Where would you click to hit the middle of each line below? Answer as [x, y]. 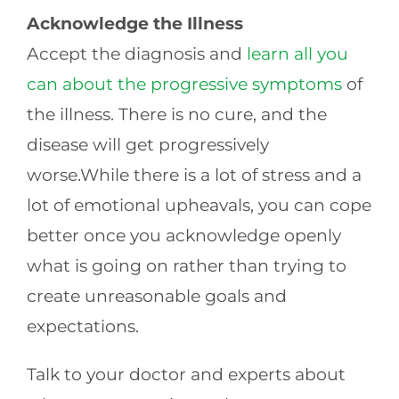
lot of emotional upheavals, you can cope [199, 205]
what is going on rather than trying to [186, 265]
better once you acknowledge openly [183, 235]
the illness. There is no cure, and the [176, 114]
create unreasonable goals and [156, 296]
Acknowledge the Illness [134, 23]
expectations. [82, 326]
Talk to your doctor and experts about [186, 374]
